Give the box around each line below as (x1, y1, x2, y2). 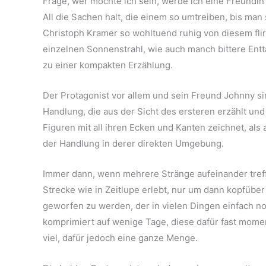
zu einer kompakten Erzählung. (43, 59, 173, 71)
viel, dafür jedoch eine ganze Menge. (43, 232, 198, 243)
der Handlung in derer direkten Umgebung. (43, 138, 224, 149)
